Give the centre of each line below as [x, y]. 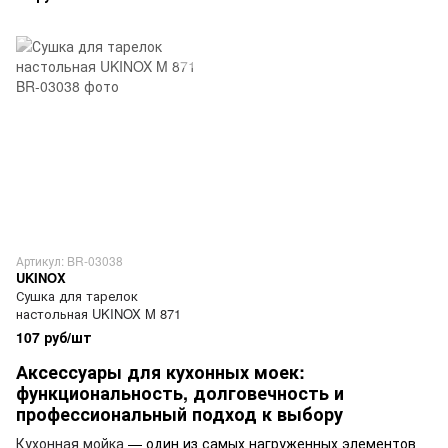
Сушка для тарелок [77, 295]
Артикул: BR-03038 [69, 260]
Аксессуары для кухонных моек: [160, 372]
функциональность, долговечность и [180, 393]
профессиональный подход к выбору [179, 414]
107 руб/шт [54, 337]
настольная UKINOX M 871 [98, 313]
